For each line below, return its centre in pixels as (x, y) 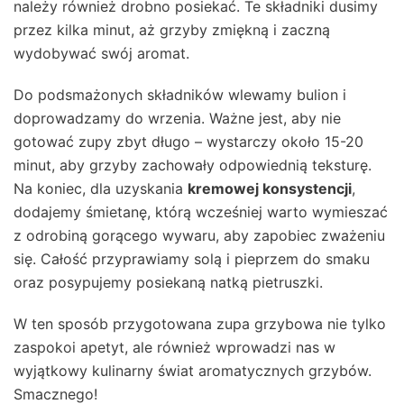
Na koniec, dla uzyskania (101, 189)
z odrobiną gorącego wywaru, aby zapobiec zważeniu (199, 236)
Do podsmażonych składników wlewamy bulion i (180, 95)
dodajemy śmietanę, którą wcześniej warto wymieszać (201, 212)
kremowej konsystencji (270, 189)
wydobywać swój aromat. (101, 54)
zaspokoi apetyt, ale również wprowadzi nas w (174, 348)
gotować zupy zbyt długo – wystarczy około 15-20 (188, 142)
